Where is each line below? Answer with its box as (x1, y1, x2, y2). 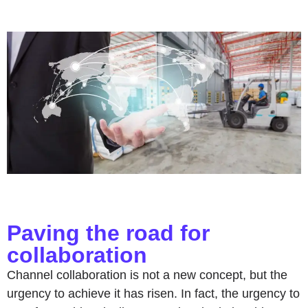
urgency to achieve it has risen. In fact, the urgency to (7, 286, 300, 300)
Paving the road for (7, 220, 210, 245)
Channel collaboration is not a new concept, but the (7, 267, 287, 282)
